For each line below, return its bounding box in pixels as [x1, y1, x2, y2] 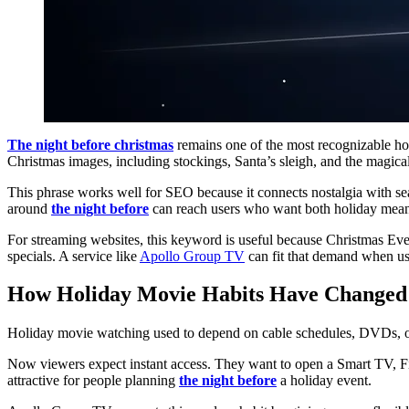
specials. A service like [7, 247, 140, 264]
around [7, 200, 51, 216]
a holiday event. [277, 372, 372, 389]
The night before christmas [7, 136, 173, 152]
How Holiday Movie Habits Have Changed [7, 282, 407, 307]
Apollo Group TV [140, 247, 245, 264]
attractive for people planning [7, 372, 179, 389]
